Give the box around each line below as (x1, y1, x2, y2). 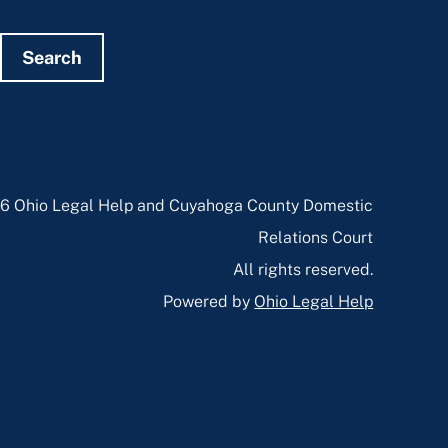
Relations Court (258, 228, 374, 247)
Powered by (163, 292, 255, 311)
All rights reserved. (233, 260, 374, 279)
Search (21, 46, 82, 68)
